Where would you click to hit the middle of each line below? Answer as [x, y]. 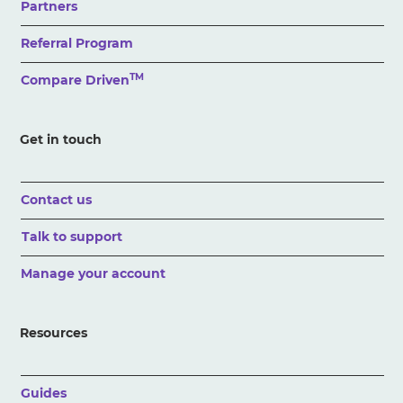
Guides [44, 393]
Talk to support [72, 236]
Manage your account [94, 273]
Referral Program [77, 43]
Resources [54, 332]
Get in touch [61, 139]
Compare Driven [76, 80]
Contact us [57, 199]
